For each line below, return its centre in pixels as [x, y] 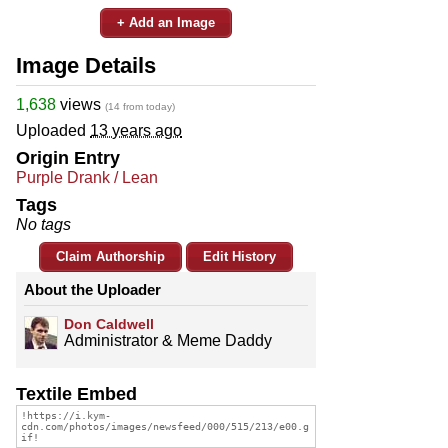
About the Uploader [92, 289]
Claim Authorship [110, 256]
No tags [43, 224]
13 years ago [136, 130]
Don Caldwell [109, 323]
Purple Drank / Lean [87, 177]
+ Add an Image [166, 22]
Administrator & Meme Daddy [168, 340]
